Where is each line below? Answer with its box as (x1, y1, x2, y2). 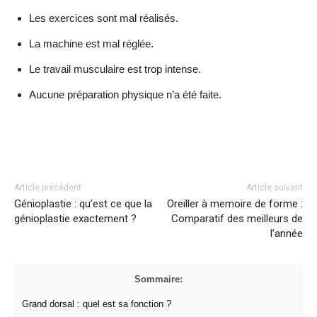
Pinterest (225, 142, 260, 153)
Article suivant (246, 183, 303, 192)
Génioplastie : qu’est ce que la (14, 197, 152, 210)
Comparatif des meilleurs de (171, 212, 303, 225)
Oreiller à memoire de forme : (166, 197, 303, 210)
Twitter (144, 142, 171, 153)
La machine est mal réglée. (29, 38, 154, 50)
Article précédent (14, 183, 81, 192)
